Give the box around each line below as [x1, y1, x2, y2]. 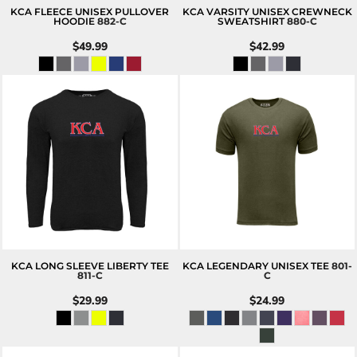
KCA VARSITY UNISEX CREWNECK [182, 5, 352, 18]
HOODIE [53, 14, 95, 27]
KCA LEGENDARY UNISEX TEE [182, 260, 329, 272]
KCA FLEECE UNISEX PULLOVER [10, 5, 170, 18]
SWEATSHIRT [217, 14, 284, 27]
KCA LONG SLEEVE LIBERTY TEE [10, 260, 169, 272]
